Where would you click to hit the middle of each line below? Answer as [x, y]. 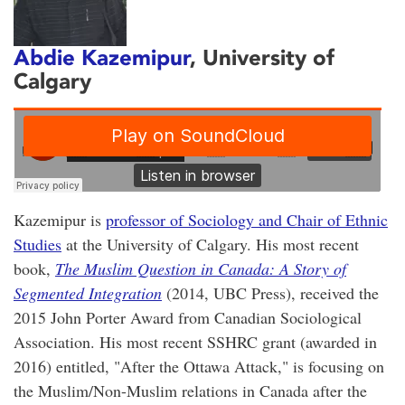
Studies [38, 245]
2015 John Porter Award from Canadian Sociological [188, 318]
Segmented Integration [88, 293]
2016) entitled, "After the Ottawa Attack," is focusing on [199, 367]
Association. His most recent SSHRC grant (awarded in [195, 342]
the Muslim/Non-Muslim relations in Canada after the [190, 391]
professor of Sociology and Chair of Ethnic [247, 220]
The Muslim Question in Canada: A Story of [201, 269]
